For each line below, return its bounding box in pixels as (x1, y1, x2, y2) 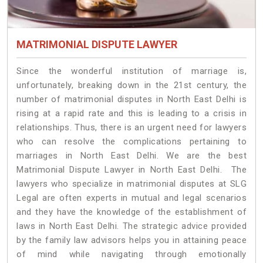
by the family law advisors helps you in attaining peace (16, 234, 247, 245)
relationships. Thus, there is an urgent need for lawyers (16, 122, 247, 133)
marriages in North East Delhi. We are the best (16, 150, 247, 161)
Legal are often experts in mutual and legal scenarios (16, 192, 247, 203)
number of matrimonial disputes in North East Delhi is (16, 93, 247, 104)
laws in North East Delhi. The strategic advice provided (16, 220, 247, 231)
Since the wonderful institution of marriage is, (16, 65, 247, 76)
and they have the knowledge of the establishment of (16, 206, 247, 217)
